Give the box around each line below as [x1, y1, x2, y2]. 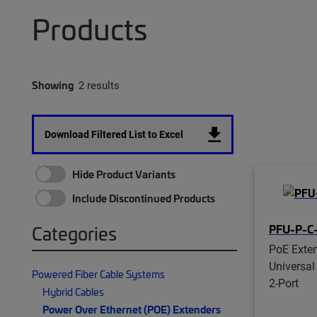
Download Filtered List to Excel [45, 127, 183, 141]
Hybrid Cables [42, 284, 104, 299]
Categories [32, 221, 117, 246]
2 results [79, 78, 120, 92]
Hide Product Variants [72, 167, 175, 181]
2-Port [269, 275, 299, 290]
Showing [32, 78, 74, 92]
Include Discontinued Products [72, 191, 215, 205]
